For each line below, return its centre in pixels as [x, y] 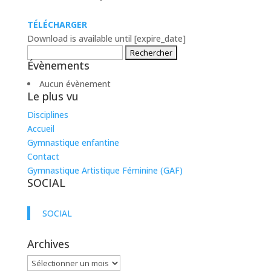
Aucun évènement [75, 84]
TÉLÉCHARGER [57, 24]
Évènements [58, 65]
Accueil [41, 129]
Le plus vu [53, 96]
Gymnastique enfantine [73, 142]
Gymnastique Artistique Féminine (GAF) [105, 170]
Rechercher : [51, 52]
